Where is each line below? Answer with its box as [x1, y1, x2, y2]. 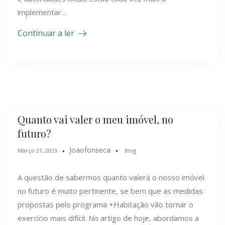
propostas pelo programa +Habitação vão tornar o [18, 199, 193, 209]
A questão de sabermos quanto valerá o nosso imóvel [18, 172, 204, 182]
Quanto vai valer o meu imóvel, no [18, 112, 173, 126]
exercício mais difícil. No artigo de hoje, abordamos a [18, 212, 199, 223]
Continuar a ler [18, 27, 74, 39]
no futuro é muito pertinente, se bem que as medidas [18, 185, 203, 196]
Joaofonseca [69, 145, 110, 155]
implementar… [18, 7, 67, 17]
